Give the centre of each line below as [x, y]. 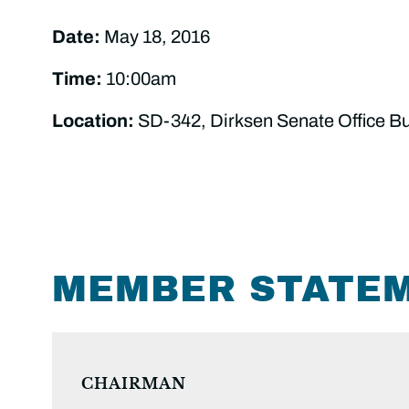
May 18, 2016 [155, 36]
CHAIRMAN [134, 384]
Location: [93, 120]
